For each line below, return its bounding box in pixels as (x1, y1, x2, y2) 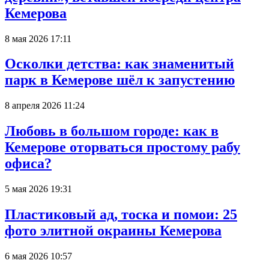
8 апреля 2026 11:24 (5, 100, 85, 111)
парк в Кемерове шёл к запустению (5, 72, 235, 88)
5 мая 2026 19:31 (5, 184, 72, 195)
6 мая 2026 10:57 (5, 251, 72, 261)
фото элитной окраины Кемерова (5, 223, 222, 239)
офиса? (5, 156, 52, 172)
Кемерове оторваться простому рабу (5, 139, 240, 156)
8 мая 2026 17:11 (5, 33, 71, 44)
